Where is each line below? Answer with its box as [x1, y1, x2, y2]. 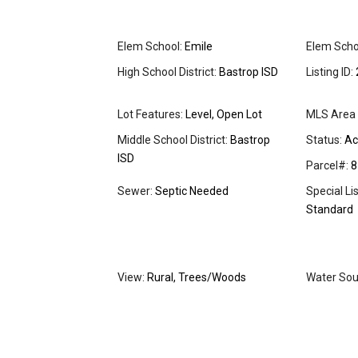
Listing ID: [306, 66, 353, 79]
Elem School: [117, 40, 182, 54]
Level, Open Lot [183, 108, 262, 121]
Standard [306, 203, 353, 217]
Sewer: [117, 185, 153, 198]
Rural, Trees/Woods [145, 271, 246, 284]
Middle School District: [117, 133, 228, 147]
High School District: [117, 66, 217, 79]
